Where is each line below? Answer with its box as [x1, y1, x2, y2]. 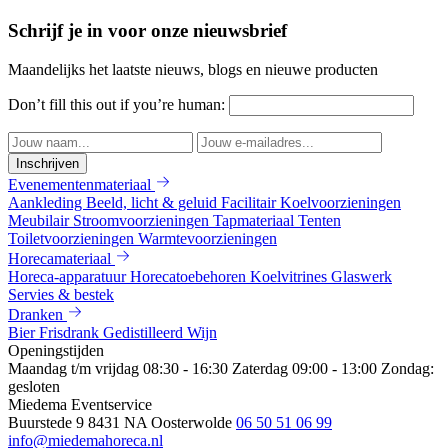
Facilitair [221, 193, 280, 211]
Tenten [298, 211, 341, 229]
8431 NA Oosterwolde [88, 413, 232, 431]
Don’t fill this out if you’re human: [8, 95, 229, 113]
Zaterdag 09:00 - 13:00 [232, 359, 377, 377]
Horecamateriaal [8, 249, 111, 267]
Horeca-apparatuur [8, 267, 130, 285]
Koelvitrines [250, 267, 331, 285]
